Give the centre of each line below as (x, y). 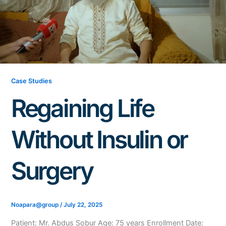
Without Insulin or (99, 139)
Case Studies (31, 81)
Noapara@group (35, 205)
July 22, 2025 (83, 205)
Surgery (52, 171)
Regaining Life (82, 108)
